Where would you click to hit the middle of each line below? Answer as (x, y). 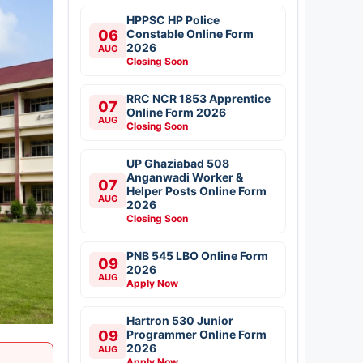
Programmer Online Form (196, 334)
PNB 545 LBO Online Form (197, 255)
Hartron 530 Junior (180, 320)
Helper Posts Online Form (196, 190)
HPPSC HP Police (173, 19)
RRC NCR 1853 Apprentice (199, 98)
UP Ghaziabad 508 (178, 163)
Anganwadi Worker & (185, 177)
